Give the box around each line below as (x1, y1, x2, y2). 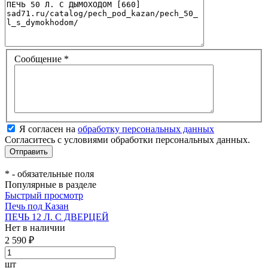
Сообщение (14, 53, 64, 64)
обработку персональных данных (78, 123, 214, 134)
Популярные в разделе (5, 179, 96, 190)
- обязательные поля (10, 168, 94, 179)
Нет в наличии (5, 222, 65, 233)
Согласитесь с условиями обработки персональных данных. (5, 134, 250, 145)
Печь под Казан (5, 200, 69, 211)
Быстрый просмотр (5, 190, 83, 200)
